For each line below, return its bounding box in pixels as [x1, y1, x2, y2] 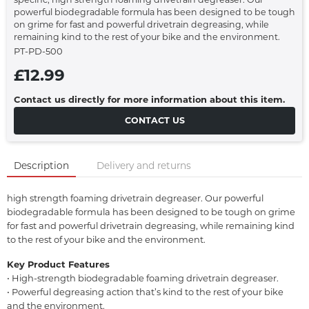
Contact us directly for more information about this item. [14, 94, 285, 106]
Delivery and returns [97, 160, 191, 172]
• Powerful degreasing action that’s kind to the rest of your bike [7, 286, 283, 298]
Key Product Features [7, 259, 110, 270]
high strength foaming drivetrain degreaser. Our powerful [7, 192, 263, 204]
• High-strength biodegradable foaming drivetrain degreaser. [7, 272, 279, 284]
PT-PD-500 [14, 46, 63, 57]
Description [14, 160, 69, 172]
